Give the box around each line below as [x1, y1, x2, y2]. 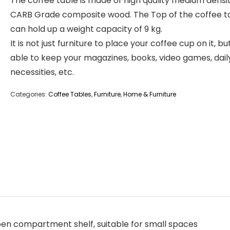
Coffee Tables [48, 90, 91, 99]
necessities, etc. [10, 66, 74, 78]
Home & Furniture [123, 90, 176, 99]
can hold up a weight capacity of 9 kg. [10, 23, 162, 35]
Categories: [10, 90, 48, 99]
